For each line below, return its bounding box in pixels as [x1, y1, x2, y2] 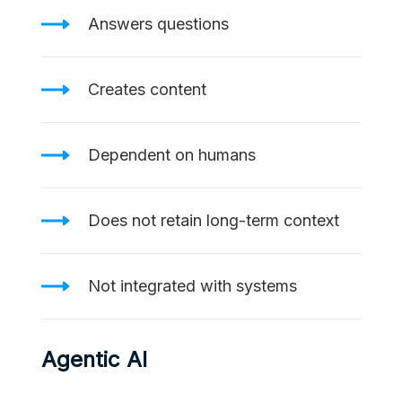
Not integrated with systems [87, 276, 297, 296]
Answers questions [87, 14, 229, 34]
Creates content [87, 80, 206, 100]
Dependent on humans [87, 145, 256, 165]
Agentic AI [40, 346, 147, 373]
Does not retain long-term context [87, 211, 339, 231]
